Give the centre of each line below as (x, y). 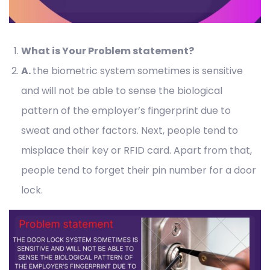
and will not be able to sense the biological (122, 91)
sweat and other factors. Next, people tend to (130, 131)
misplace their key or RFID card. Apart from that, (137, 151)
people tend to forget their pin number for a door (139, 171)
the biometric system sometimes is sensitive (138, 71)
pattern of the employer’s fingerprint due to (126, 111)
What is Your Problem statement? (108, 51)
